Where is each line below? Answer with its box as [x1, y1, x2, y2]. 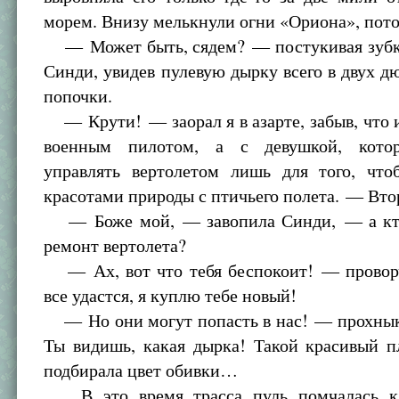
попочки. [44, 84, 113, 108]
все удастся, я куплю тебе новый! [44, 283, 297, 307]
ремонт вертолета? [44, 233, 187, 257]
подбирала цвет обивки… [44, 358, 239, 382]
